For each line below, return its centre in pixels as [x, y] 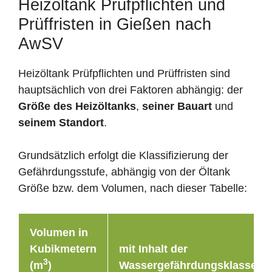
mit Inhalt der [153, 249]
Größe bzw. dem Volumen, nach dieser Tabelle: [133, 188]
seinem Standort [61, 122]
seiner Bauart [177, 106]
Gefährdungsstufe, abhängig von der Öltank [124, 172]
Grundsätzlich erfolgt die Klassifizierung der [123, 155]
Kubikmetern [63, 249]
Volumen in [59, 232]
